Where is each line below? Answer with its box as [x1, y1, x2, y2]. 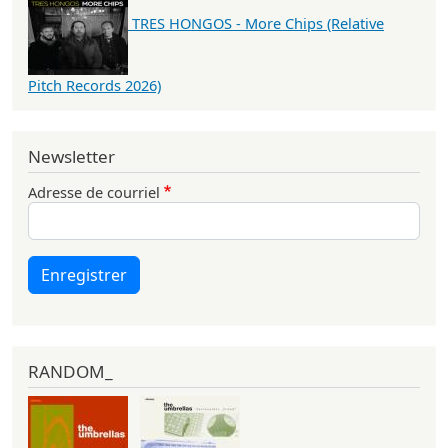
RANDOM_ [28, 359, 113, 383]
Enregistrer [41, 263, 127, 286]
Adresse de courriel [28, 181, 160, 202]
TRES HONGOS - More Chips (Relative [132, 13, 384, 34]
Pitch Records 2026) [28, 75, 161, 96]
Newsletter [28, 145, 115, 169]
